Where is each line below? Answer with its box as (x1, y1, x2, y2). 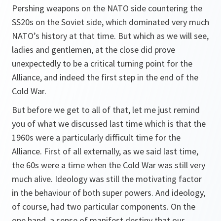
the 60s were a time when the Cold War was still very (12, 159, 205, 171)
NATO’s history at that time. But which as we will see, (12, 30, 209, 41)
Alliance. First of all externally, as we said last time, (12, 146, 198, 157)
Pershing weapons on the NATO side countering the (12, 2, 202, 14)
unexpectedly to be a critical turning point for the (12, 58, 192, 69)
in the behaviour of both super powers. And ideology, (12, 187, 205, 198)
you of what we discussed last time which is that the (12, 118, 206, 129)
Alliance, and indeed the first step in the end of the (12, 72, 198, 83)
